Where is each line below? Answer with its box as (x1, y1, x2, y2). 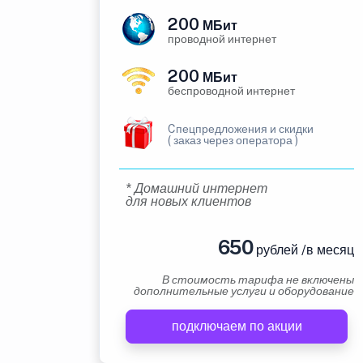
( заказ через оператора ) (168, 134, 298, 147)
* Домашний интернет (126, 181, 267, 196)
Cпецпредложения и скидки (168, 122, 314, 135)
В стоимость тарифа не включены (162, 273, 354, 286)
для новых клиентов (126, 194, 251, 209)
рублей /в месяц (253, 242, 354, 258)
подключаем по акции (171, 318, 302, 334)
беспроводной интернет (168, 84, 295, 97)
